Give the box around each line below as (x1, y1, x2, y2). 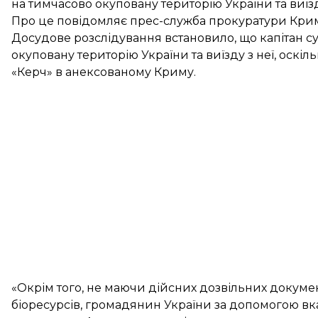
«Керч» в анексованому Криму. (11, 65, 196, 79)
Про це (11, 14, 57, 28)
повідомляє (57, 14, 127, 28)
